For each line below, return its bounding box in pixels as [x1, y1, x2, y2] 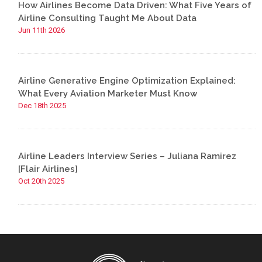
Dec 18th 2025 [18, 101, 67, 110]
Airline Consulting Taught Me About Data [18, 13, 197, 23]
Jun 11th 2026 [18, 26, 65, 35]
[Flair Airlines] [18, 164, 78, 174]
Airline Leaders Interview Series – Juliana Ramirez [18, 151, 237, 161]
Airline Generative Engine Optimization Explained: [18, 75, 236, 86]
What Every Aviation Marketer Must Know [18, 88, 198, 99]
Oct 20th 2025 [18, 177, 65, 185]
